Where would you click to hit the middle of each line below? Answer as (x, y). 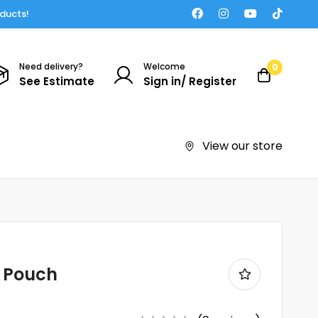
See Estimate (57, 81)
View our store (242, 146)
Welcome (164, 66)
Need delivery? (51, 66)
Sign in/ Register (190, 81)
